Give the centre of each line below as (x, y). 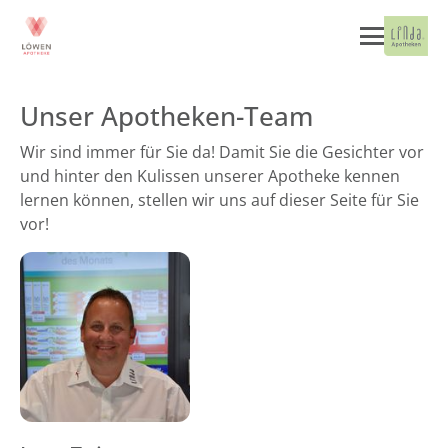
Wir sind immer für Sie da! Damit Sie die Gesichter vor (222, 152)
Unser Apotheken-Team (166, 116)
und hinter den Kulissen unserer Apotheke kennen (210, 176)
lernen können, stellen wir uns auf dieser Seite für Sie (219, 200)
